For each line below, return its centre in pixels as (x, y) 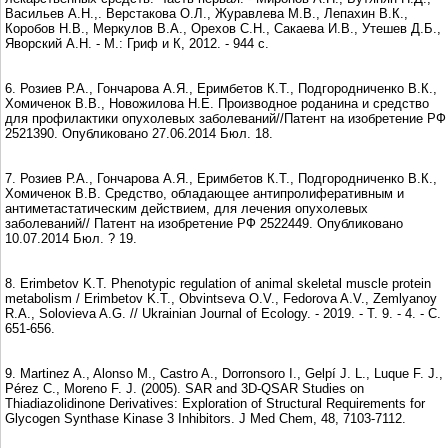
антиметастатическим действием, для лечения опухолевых (186, 208)
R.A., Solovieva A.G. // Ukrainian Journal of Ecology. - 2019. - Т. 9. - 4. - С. (223, 313)
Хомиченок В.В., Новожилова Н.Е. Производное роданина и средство (217, 103)
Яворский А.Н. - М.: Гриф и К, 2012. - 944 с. (137, 43)
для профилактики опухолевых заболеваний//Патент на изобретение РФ (225, 118)
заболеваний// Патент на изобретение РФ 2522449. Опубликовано (204, 223)
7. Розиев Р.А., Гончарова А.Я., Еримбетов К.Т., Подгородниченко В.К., (221, 178)
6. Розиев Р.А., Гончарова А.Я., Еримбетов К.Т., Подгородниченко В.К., (221, 88)
